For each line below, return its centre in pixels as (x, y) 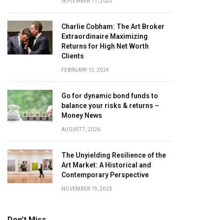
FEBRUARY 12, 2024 (85, 70)
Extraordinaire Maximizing (105, 36)
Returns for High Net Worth (105, 46)
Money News (82, 115)
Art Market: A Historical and (106, 165)
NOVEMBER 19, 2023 (87, 189)
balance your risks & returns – (110, 106)
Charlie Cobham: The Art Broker (113, 27)
